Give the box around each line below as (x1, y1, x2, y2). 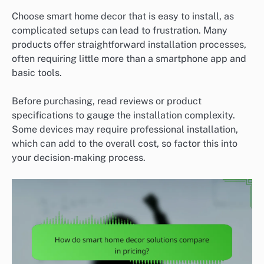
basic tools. (12, 67, 62, 78)
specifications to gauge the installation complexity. (12, 109, 235, 121)
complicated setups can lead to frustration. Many (12, 24, 227, 36)
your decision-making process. (12, 151, 146, 163)
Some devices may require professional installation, (12, 123, 238, 135)
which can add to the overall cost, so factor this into (12, 137, 237, 149)
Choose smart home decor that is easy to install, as (12, 10, 234, 22)
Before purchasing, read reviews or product (12, 95, 202, 107)
